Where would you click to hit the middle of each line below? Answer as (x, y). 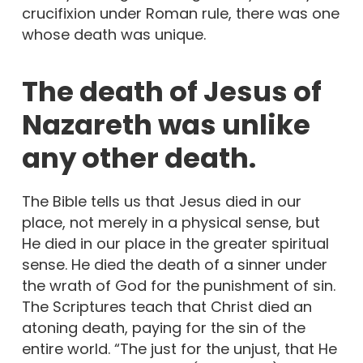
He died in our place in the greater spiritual (175, 243)
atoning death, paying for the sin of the (163, 327)
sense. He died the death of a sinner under (174, 264)
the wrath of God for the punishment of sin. (178, 285)
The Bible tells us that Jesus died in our (161, 201)
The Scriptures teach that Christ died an (167, 306)
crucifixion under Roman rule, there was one (180, 13)
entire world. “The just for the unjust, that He (179, 348)
